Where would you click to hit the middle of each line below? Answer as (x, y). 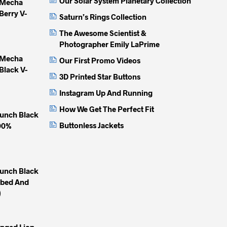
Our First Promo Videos (100, 60)
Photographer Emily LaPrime (109, 44)
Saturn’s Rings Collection (103, 16)
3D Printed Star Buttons (100, 76)
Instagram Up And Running (106, 92)
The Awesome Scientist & (103, 33)
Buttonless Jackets (91, 125)
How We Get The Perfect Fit (107, 109)
